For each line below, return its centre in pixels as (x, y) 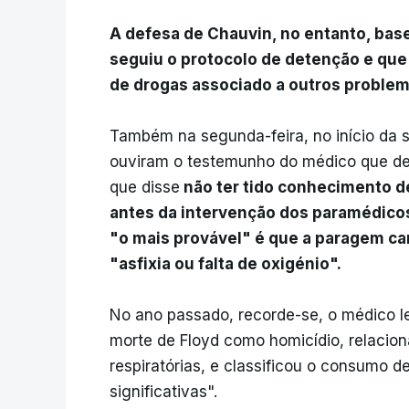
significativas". (163, 392)
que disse (145, 188)
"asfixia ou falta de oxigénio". (225, 264)
